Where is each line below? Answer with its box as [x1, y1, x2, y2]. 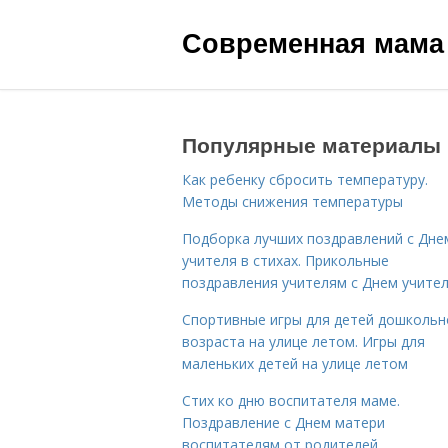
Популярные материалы [182, 129, 441, 159]
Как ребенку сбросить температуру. [182, 170, 428, 189]
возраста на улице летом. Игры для [182, 332, 425, 351]
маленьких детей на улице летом [182, 354, 408, 373]
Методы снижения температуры [182, 192, 403, 211]
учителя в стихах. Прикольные [182, 251, 389, 270]
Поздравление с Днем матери [182, 413, 385, 432]
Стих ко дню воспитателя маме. [182, 391, 400, 410]
